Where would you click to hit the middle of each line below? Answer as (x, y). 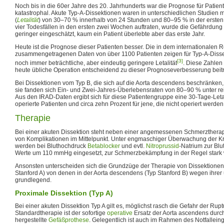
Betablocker (104, 146)
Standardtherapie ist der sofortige (61, 213)
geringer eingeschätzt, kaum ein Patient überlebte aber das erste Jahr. (110, 34)
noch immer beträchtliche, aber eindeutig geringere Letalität (96, 63)
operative (120, 213)
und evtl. (133, 146)
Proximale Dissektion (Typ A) (64, 193)
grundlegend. (33, 180)
